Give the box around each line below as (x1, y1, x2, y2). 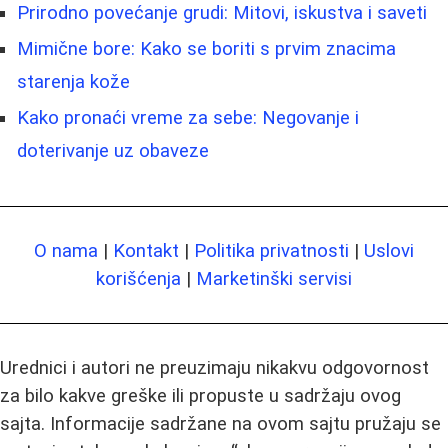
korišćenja (96, 268, 181, 291)
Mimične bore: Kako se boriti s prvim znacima (17, 38, 396, 61)
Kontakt (113, 240, 179, 263)
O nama (34, 240, 98, 263)
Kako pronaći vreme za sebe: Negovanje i (17, 107, 359, 130)
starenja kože (17, 71, 130, 94)
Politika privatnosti (194, 240, 349, 263)
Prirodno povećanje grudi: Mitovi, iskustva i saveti (17, 2, 427, 25)
